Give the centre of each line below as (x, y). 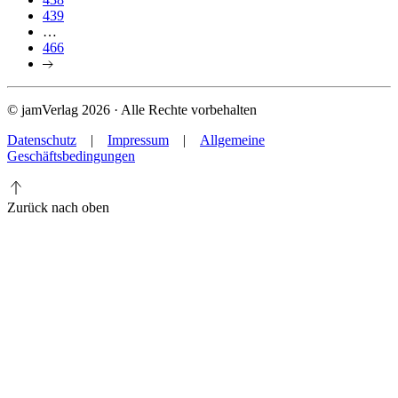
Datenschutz (42, 140)
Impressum (138, 140)
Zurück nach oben (58, 208)
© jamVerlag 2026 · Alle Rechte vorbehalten (132, 110)
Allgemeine (232, 140)
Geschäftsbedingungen (71, 156)
